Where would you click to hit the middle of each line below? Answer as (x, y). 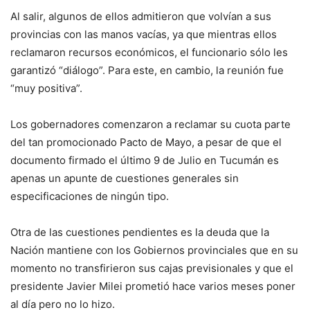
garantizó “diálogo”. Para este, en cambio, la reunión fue (147, 70)
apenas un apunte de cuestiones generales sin (125, 178)
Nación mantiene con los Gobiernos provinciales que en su (154, 250)
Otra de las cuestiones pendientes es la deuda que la (140, 232)
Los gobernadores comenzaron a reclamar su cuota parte (151, 124)
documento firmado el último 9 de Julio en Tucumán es (145, 160)
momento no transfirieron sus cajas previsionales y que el (152, 268)
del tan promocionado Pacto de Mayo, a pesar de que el (146, 142)
